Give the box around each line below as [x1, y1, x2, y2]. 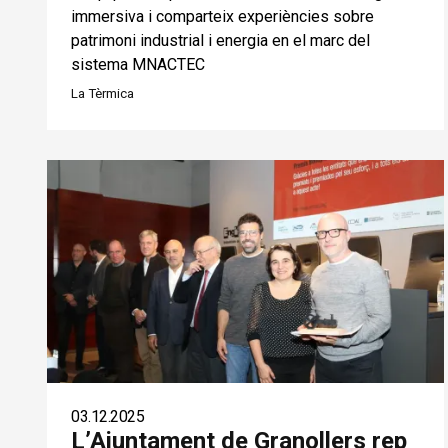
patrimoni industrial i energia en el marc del [71, 30, 370, 50]
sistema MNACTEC [71, 54, 205, 74]
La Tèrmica [71, 85, 134, 101]
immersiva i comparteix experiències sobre [71, 6, 374, 26]
